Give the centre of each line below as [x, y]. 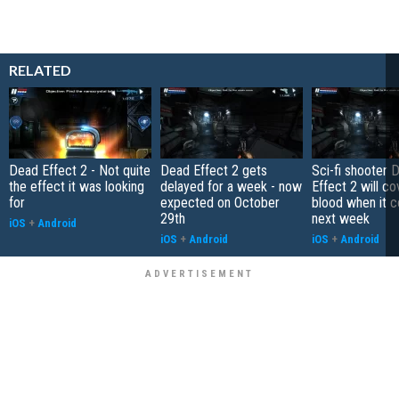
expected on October [220, 202]
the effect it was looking [77, 186]
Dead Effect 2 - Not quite [80, 170]
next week [341, 218]
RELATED [40, 69]
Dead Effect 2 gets [214, 170]
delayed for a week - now [231, 186]
